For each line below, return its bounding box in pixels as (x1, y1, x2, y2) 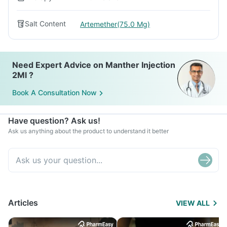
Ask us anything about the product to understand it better (8, 127, 169, 135)
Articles (8, 198, 38, 208)
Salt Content (25, 19, 66, 28)
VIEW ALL (176, 199, 210, 207)
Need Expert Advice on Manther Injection (12, 60, 175, 70)
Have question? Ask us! (8, 116, 100, 126)
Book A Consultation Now (12, 88, 97, 97)
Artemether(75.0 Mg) (80, 19, 150, 28)
